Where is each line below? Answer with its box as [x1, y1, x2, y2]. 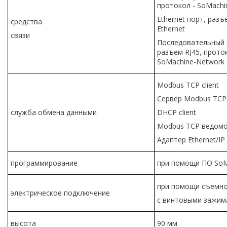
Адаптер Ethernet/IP [157, 134, 225, 144]
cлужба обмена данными [11, 107, 97, 117]
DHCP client [157, 107, 196, 117]
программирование [11, 158, 78, 168]
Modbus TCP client [157, 80, 219, 90]
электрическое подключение [11, 187, 110, 198]
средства [11, 16, 42, 26]
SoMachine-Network [157, 56, 224, 66]
